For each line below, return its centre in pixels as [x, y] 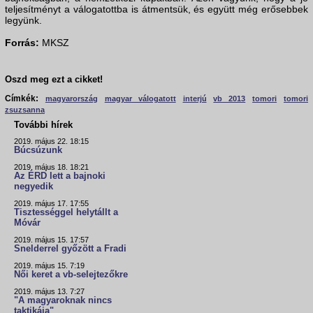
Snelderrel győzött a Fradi [70, 249]
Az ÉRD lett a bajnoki [60, 176]
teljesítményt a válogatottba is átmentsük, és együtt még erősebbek [156, 9]
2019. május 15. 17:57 [51, 240]
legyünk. [23, 21]
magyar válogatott [140, 99]
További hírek [43, 125]
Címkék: [22, 99]
